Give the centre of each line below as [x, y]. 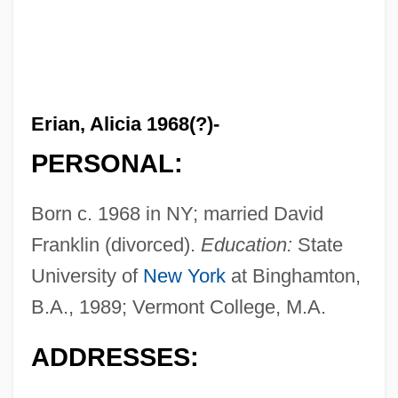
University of [87, 276]
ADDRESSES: [115, 358]
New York [184, 276]
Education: [246, 245]
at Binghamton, [293, 276]
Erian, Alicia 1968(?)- [125, 123]
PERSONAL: [107, 164]
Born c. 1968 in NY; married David [177, 214]
